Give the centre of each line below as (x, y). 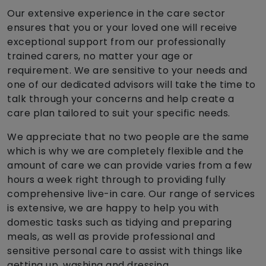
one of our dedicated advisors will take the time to (132, 85)
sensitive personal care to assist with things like (125, 251)
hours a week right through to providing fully (117, 180)
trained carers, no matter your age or (100, 56)
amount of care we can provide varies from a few (130, 166)
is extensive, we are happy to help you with (113, 208)
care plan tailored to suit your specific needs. (119, 113)
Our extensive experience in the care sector (116, 14)
